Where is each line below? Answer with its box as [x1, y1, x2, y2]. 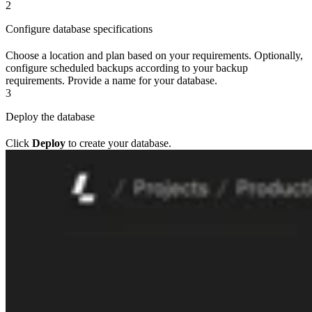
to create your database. [65, 137, 171, 150]
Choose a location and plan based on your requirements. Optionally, [6, 49, 303, 62]
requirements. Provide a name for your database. [6, 75, 217, 87]
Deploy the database [6, 111, 95, 123]
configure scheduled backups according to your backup [6, 62, 248, 75]
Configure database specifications [6, 23, 153, 36]
